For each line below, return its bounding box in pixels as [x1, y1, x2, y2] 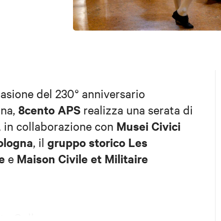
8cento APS [18, 101, 80, 117]
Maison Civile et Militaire [17, 150, 148, 166]
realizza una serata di [80, 102, 193, 117]
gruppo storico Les [47, 134, 147, 150]
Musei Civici [116, 117, 181, 134]
